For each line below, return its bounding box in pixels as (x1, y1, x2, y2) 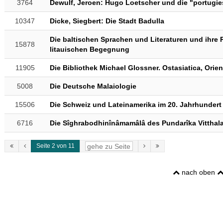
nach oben (180, 168, 218, 176)
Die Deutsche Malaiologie (49, 82, 136, 90)
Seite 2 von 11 (36, 142, 75, 149)
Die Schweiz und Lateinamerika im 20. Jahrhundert (49, 101, 222, 109)
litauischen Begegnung (49, 45, 129, 53)
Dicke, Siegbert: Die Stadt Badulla (49, 17, 164, 25)
